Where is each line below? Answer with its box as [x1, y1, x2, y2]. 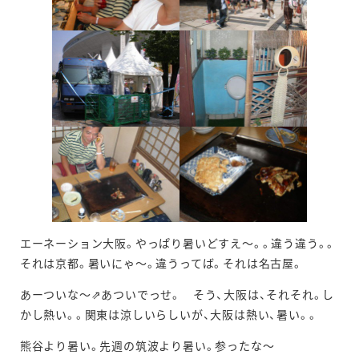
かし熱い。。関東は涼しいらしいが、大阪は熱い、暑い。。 [19, 308, 318, 322]
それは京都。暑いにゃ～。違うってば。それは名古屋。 [19, 256, 303, 271]
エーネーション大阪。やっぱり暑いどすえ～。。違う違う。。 [19, 236, 337, 251]
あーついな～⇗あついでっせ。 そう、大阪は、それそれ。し [19, 288, 335, 302]
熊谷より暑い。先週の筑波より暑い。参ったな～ [19, 339, 287, 353]
